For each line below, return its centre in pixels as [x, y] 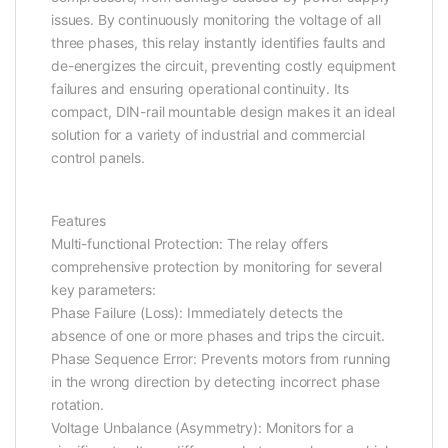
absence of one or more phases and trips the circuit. [218, 336]
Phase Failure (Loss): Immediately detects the [197, 313]
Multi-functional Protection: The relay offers [189, 244]
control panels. [98, 158]
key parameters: [103, 290]
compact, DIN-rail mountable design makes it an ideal [223, 112]
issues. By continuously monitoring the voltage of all [216, 20]
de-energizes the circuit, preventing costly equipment [223, 66]
